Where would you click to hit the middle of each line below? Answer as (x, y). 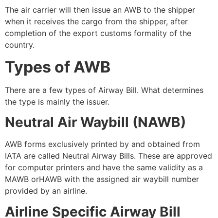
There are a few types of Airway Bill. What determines (104, 90)
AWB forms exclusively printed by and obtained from (102, 144)
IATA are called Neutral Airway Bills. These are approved (109, 156)
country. (20, 45)
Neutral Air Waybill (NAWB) (95, 122)
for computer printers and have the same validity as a (104, 168)
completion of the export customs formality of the (98, 33)
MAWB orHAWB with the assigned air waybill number (102, 179)
